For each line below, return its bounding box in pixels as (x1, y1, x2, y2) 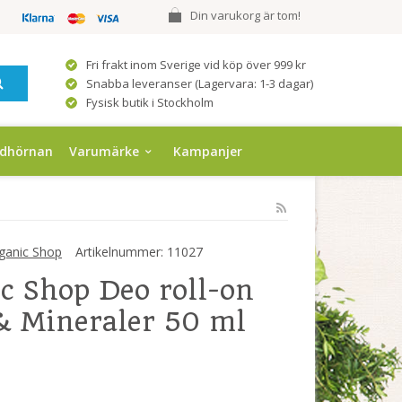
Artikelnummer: (75, 243, 163, 260)
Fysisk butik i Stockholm (86, 94, 214, 110)
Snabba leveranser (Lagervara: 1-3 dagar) (86, 75, 313, 92)
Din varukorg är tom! (190, 7, 306, 23)
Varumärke (69, 143, 139, 160)
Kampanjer (173, 143, 242, 160)
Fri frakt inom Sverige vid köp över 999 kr (86, 57, 306, 73)
